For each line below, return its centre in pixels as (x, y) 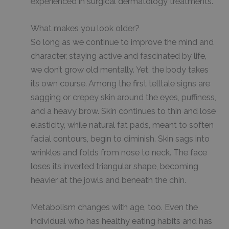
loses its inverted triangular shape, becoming (114, 167)
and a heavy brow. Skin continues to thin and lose (123, 111)
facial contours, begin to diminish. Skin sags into (120, 139)
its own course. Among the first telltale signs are (120, 84)
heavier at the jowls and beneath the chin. (108, 180)
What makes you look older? (85, 29)
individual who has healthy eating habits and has (121, 221)
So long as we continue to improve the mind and (122, 42)
